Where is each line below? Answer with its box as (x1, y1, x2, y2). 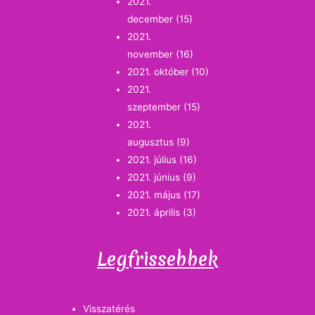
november (127, 49, 174, 60)
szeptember (127, 101, 181, 113)
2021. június (127, 172, 181, 184)
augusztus (127, 136, 174, 148)
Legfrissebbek (97, 245, 218, 272)
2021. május (127, 189, 181, 201)
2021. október (127, 66, 189, 78)
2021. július (127, 154, 177, 166)
